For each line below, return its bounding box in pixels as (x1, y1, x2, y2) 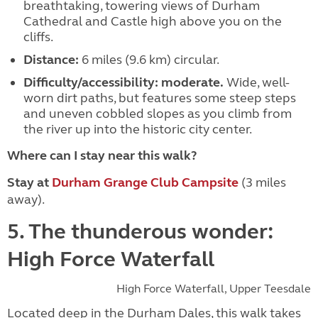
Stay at (7, 175, 49, 190)
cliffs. (23, 29, 53, 45)
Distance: (23, 52, 79, 67)
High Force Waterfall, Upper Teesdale (116, 282, 311, 295)
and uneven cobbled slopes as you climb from (23, 106, 292, 121)
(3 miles (238, 175, 286, 190)
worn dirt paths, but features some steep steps (23, 90, 296, 106)
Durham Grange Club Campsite (52, 175, 238, 190)
